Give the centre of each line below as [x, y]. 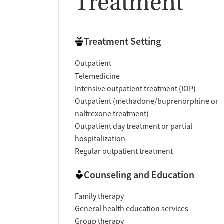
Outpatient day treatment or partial [134, 126]
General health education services [132, 209]
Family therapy [99, 197]
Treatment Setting [122, 42]
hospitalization [100, 139]
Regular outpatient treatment [124, 151]
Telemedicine [97, 76]
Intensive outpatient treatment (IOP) [135, 89]
